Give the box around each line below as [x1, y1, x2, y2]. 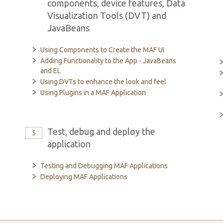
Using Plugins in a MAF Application [40, 89, 146, 97]
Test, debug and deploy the [47, 126, 155, 136]
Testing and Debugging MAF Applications [40, 162, 168, 170]
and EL [40, 67, 61, 75]
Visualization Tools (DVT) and [47, 10, 166, 20]
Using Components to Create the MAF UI [40, 46, 164, 54]
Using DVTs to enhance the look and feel [40, 78, 166, 86]
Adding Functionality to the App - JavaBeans [40, 57, 176, 65]
